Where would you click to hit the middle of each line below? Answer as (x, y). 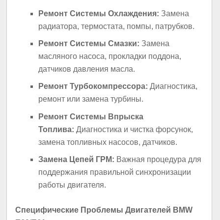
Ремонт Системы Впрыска (91, 116)
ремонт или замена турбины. (91, 99)
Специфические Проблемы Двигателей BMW (104, 210)
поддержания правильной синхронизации (115, 172)
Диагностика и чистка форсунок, (134, 129)
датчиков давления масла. (87, 69)
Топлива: (56, 129)
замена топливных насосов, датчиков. (108, 142)
